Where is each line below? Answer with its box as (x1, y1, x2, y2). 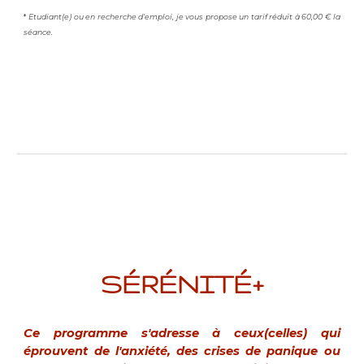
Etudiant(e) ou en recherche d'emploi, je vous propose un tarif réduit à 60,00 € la (26, 11, 340, 21)
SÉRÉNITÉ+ (100, 270, 264, 298)
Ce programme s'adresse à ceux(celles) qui (24, 326, 340, 340)
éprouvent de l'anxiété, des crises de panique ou (24, 344, 340, 358)
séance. (24, 27, 54, 37)
